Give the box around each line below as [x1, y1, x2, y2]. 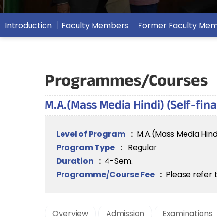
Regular [128, 142, 157, 153]
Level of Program [56, 128, 127, 139]
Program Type [56, 142, 116, 153]
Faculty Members [62, 19, 128, 31]
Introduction [5, 19, 52, 31]
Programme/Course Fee [56, 169, 156, 180]
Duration [56, 155, 95, 167]
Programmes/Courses [45, 69, 208, 97]
